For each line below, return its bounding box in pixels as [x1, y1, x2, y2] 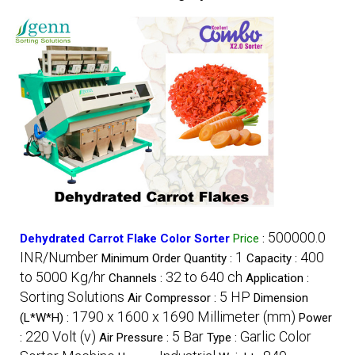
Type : [207, 330, 240, 345]
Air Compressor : [128, 290, 219, 305]
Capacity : [246, 250, 300, 265]
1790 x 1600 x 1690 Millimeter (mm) [72, 307, 296, 325]
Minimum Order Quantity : [101, 250, 235, 265]
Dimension [254, 290, 308, 305]
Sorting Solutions [20, 288, 124, 305]
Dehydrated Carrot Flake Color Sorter [20, 231, 230, 246]
